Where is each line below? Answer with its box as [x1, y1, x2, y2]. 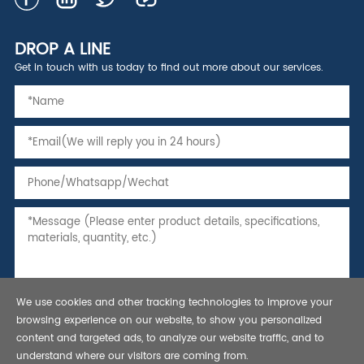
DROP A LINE [14, 37, 110, 63]
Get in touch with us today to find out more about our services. [14, 60, 323, 76]
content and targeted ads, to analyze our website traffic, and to [16, 331, 324, 346]
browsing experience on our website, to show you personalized [16, 313, 322, 328]
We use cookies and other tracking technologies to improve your [16, 295, 332, 310]
